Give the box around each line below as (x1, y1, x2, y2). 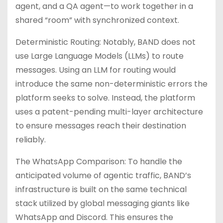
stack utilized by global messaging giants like (15, 198, 190, 209)
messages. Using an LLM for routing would (15, 64, 176, 76)
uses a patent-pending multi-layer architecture (15, 106, 203, 117)
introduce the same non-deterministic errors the (15, 78, 208, 90)
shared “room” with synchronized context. (15, 14, 179, 26)
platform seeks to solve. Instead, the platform (15, 92, 195, 104)
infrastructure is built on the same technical (15, 184, 187, 195)
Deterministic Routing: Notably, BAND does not (15, 36, 196, 48)
